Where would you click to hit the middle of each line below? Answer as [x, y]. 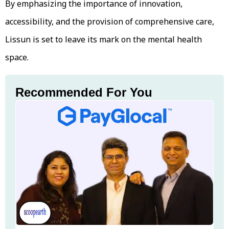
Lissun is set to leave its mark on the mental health [104, 39]
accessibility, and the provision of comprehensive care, [110, 21]
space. [17, 57]
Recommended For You [84, 92]
